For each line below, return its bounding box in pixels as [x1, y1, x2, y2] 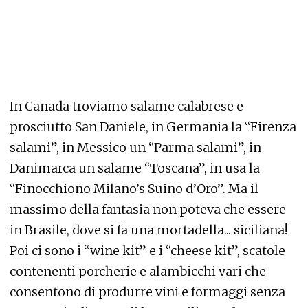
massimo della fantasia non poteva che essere [10, 201, 286, 218]
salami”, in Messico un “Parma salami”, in [10, 140, 261, 156]
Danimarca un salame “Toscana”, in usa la [10, 160, 260, 177]
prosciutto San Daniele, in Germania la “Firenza [10, 119, 296, 135]
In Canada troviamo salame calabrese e [10, 98, 243, 115]
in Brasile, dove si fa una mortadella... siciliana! [10, 222, 287, 239]
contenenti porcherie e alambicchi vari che [10, 263, 266, 280]
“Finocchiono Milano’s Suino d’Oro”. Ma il [10, 181, 258, 197]
